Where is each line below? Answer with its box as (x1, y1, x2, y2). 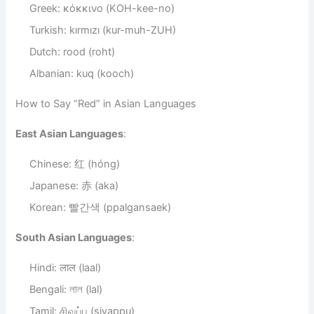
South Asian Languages (15, 231, 132, 244)
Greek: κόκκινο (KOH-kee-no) (29, 2, 175, 15)
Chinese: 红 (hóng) (29, 158, 121, 170)
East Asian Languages (15, 128, 124, 141)
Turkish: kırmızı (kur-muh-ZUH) (29, 24, 177, 37)
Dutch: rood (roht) (29, 46, 116, 59)
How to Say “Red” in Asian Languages (15, 97, 197, 111)
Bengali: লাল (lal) (29, 282, 103, 296)
